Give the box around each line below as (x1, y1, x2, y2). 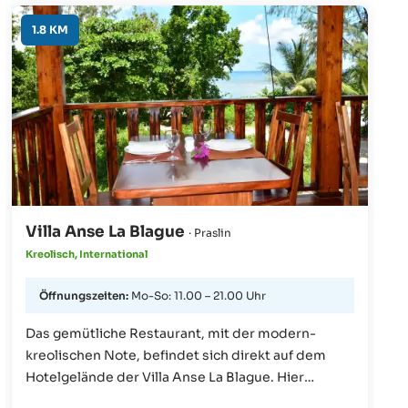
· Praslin (189, 225, 231, 240)
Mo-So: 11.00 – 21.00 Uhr (131, 288, 266, 302)
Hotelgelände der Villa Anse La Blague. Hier (25, 368, 304, 385)
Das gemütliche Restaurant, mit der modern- (25, 324, 316, 342)
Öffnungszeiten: (39, 288, 131, 302)
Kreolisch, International (25, 247, 148, 260)
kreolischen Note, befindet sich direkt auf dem (25, 346, 326, 363)
